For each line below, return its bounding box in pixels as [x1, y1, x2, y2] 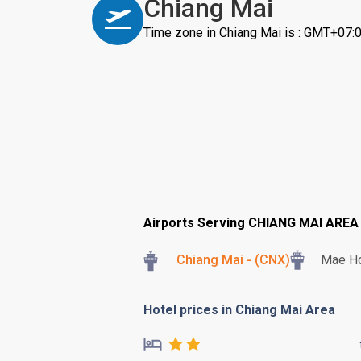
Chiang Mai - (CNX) [176, 252, 290, 268]
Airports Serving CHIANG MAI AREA [143, 215, 359, 230]
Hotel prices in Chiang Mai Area [143, 302, 335, 317]
